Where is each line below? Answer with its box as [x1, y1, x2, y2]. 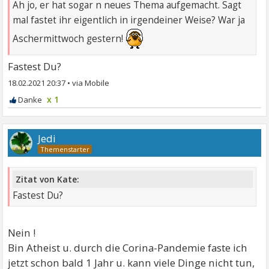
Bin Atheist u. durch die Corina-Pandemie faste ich [8, 241, 248, 255]
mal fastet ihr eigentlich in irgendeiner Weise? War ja [13, 14, 246, 27]
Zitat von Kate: [16, 174, 80, 186]
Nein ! [8, 226, 36, 240]
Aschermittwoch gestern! [13, 32, 126, 46]
